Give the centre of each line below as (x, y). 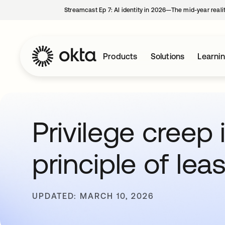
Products (120, 56)
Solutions (167, 56)
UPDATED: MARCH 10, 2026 (93, 196)
